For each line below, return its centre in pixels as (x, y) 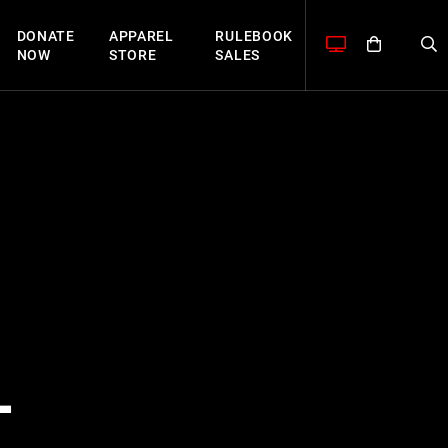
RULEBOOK (254, 35)
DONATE (45, 35)
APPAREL (141, 35)
